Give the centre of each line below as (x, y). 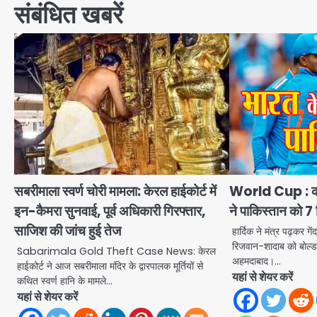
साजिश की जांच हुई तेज (68, 231)
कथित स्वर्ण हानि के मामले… (65, 281)
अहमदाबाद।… (257, 261)
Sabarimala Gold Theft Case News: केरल (116, 252)
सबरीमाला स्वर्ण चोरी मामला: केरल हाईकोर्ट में (115, 192)
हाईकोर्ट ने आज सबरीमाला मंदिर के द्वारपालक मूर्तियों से (110, 266)
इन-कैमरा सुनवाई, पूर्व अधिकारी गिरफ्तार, (110, 212)
